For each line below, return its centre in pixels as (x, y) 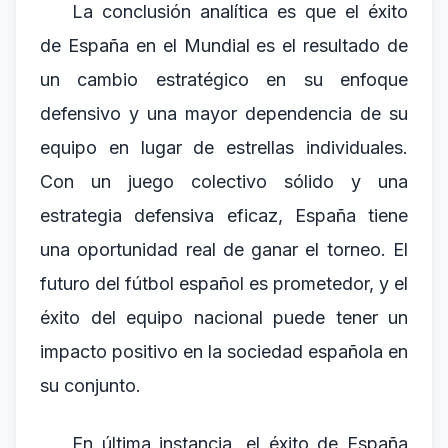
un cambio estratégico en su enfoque (224, 79)
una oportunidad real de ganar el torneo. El (224, 249)
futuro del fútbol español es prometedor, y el (224, 283)
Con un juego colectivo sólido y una (224, 181)
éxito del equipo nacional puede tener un (224, 317)
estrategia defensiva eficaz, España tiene (224, 215)
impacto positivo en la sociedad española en (224, 351)
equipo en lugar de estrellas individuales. (224, 147)
